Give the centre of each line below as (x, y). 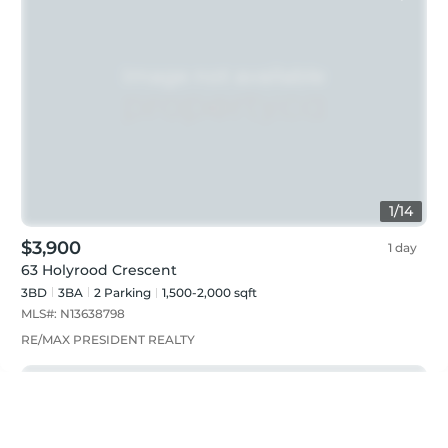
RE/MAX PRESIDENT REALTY (108, 339)
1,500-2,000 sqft (209, 292)
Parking (126, 292)
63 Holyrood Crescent (99, 269)
